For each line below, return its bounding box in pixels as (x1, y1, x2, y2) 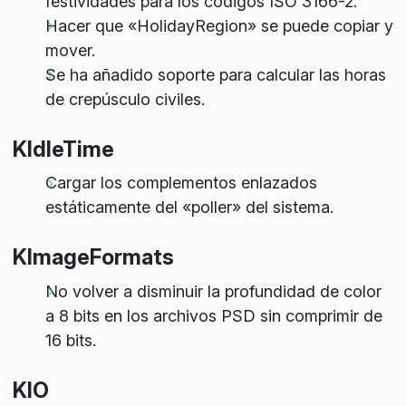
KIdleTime (12, 135, 114, 162)
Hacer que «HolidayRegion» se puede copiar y (44, 15, 393, 35)
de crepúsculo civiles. (44, 89, 205, 109)
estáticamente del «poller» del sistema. (44, 198, 333, 217)
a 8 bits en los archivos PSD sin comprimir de (44, 305, 382, 325)
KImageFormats (12, 244, 174, 271)
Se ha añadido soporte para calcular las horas (44, 64, 386, 84)
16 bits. (44, 330, 96, 350)
